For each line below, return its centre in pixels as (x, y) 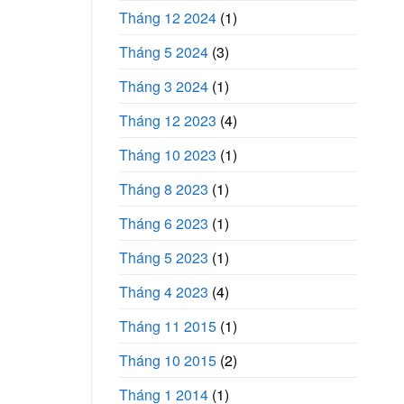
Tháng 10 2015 (168, 361)
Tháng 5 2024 (164, 52)
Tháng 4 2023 (164, 292)
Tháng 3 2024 (164, 87)
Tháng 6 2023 (164, 224)
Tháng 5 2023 (164, 258)
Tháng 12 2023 (168, 121)
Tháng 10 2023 (168, 155)
